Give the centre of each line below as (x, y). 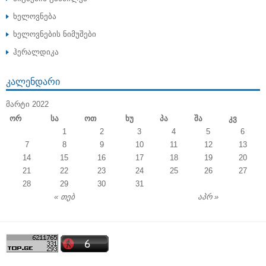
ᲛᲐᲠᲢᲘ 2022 (27, 104)
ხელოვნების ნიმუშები (55, 34)
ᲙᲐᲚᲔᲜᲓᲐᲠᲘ (33, 81)
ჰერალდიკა (36, 52)
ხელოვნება (35, 16)
